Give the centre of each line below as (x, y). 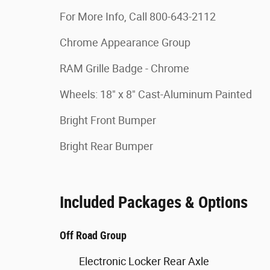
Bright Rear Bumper (106, 146)
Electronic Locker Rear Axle (144, 261)
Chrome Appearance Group (125, 42)
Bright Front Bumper (108, 120)
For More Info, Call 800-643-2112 (138, 17)
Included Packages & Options (154, 202)
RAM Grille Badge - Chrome (124, 68)
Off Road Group (93, 235)
